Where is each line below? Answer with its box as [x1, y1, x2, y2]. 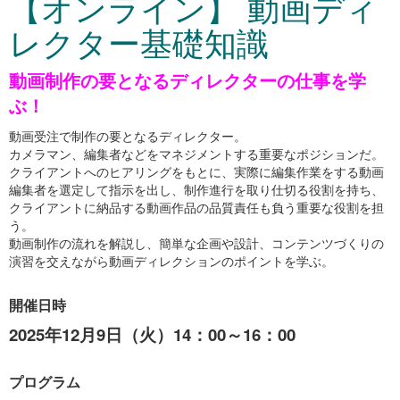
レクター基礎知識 [9, 19, 269, 64]
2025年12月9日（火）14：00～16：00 [9, 322, 296, 346]
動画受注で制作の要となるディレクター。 [9, 127, 246, 145]
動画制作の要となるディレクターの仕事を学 [9, 67, 366, 93]
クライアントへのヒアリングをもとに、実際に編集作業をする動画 [9, 162, 384, 180]
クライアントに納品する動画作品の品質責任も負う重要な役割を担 [9, 198, 384, 216]
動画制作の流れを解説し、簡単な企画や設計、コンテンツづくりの [9, 234, 384, 252]
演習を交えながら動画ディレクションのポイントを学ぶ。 [9, 252, 334, 270]
